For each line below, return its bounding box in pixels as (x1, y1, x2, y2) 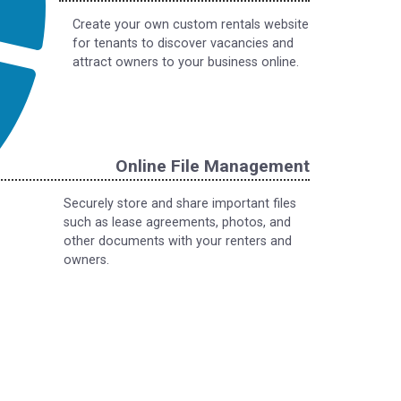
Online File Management (115, 156, 310, 176)
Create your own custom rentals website (73, 17, 309, 32)
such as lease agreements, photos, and (64, 215, 291, 230)
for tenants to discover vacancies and (73, 36, 294, 51)
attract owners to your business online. (73, 55, 299, 70)
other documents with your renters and (64, 234, 292, 249)
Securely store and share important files (64, 196, 296, 211)
